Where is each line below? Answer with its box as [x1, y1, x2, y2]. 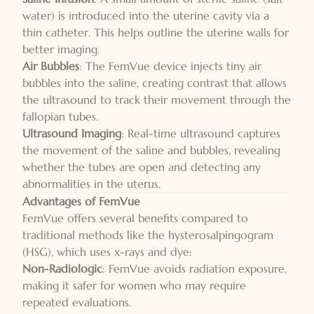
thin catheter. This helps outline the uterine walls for [22, 25, 289, 39]
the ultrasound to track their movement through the [22, 93, 291, 107]
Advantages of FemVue [22, 194, 140, 208]
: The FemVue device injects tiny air [79, 59, 261, 73]
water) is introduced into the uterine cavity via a [22, 8, 269, 22]
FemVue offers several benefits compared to [22, 211, 248, 225]
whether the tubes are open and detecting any [22, 160, 261, 174]
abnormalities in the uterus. [22, 177, 161, 191]
